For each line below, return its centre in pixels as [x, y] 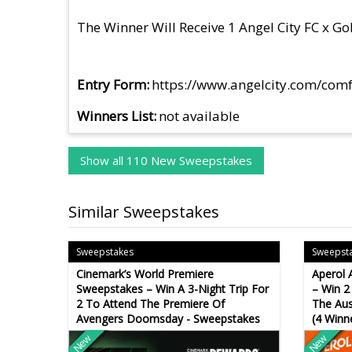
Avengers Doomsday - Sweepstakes [168, 318]
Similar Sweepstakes [144, 211]
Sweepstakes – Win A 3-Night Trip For [172, 288]
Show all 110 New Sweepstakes [166, 161]
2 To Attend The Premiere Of [150, 303]
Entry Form [112, 84]
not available [200, 115]
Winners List [115, 115]
